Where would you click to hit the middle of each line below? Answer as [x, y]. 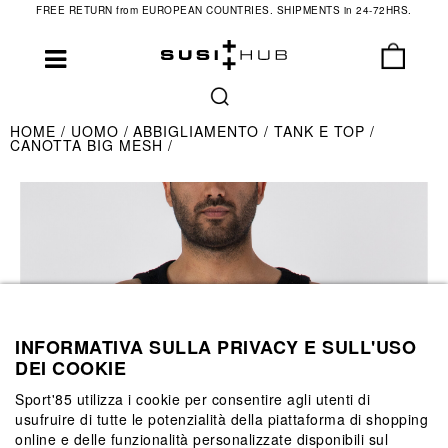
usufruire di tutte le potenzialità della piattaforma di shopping [221, 418]
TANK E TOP [321, 131]
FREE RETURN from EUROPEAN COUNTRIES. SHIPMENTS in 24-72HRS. [224, 10]
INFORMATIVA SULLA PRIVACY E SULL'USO [215, 346]
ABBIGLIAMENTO [198, 131]
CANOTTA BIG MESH [89, 145]
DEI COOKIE [70, 367]
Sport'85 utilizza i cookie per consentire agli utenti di [192, 398]
